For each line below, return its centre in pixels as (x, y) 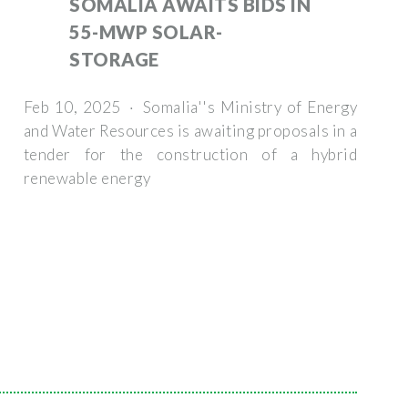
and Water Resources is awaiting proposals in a (190, 130)
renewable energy (87, 178)
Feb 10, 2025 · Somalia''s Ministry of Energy (190, 107)
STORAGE (114, 59)
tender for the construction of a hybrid (190, 154)
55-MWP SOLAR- (146, 31)
